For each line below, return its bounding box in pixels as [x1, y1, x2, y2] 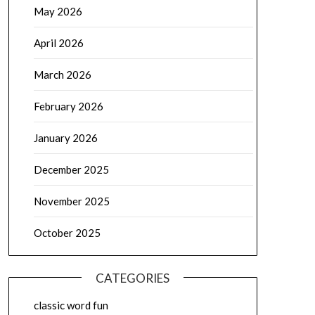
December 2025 [33, 163, 109, 176]
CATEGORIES [96, 271, 170, 285]
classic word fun [33, 299, 108, 311]
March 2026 [33, 68, 91, 81]
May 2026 [33, 5, 82, 18]
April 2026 [33, 37, 84, 49]
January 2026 [33, 131, 98, 144]
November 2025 [33, 195, 110, 207]
